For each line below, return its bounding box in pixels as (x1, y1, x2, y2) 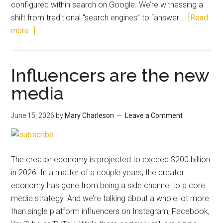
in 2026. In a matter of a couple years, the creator (11, 167, 185, 177)
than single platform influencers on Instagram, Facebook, (11, 206, 210, 216)
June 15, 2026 (11, 111, 55, 119)
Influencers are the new (11, 64, 210, 86)
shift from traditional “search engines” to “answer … (11, 12, 189, 22)
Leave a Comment (125, 111, 183, 119)
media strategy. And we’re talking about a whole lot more (11, 193, 210, 203)
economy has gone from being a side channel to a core (11, 180, 206, 190)
